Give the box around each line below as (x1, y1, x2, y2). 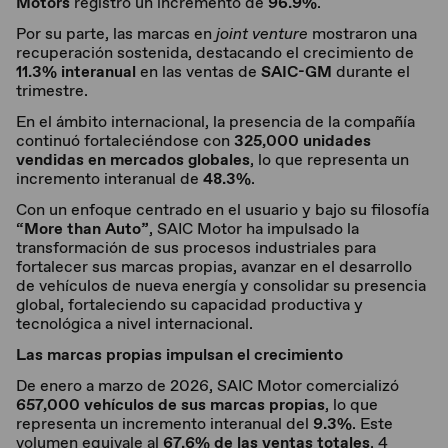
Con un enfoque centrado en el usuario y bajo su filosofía (16, 199, 429, 220)
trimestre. (16, 80, 88, 101)
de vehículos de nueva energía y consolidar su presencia (16, 275, 426, 296)
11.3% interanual (16, 61, 136, 82)
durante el (332, 61, 410, 82)
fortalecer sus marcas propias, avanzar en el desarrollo (16, 256, 412, 277)
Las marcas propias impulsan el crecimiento (16, 344, 343, 365)
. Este (352, 413, 393, 434)
